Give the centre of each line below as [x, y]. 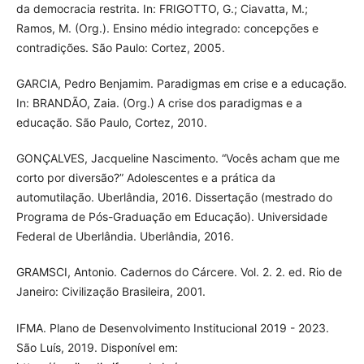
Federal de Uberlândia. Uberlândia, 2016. [125, 236]
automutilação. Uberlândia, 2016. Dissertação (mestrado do [174, 197]
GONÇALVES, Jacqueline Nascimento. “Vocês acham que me [178, 158]
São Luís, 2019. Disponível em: [97, 347]
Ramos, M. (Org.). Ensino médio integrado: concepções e [167, 28]
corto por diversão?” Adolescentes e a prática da [145, 178]
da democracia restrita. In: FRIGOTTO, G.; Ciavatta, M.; [162, 9]
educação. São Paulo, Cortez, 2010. [111, 123]
